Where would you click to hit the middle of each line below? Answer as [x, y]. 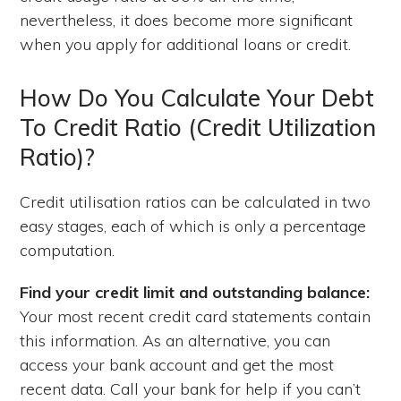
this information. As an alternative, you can [175, 340]
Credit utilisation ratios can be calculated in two [196, 201]
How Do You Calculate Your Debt [197, 98]
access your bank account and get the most [177, 364]
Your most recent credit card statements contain [196, 316]
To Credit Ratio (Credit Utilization [198, 127]
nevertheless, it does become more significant [187, 20]
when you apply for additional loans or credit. [186, 44]
